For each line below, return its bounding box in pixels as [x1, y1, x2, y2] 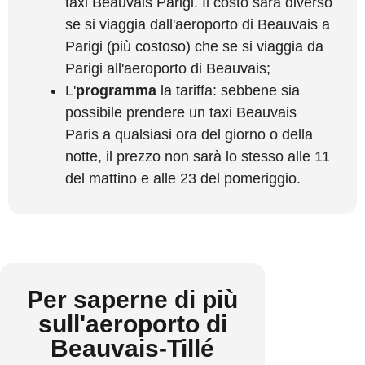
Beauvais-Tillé [51, 334, 214, 362]
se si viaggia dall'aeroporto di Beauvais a [65, 15, 330, 33]
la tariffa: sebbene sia [156, 81, 300, 99]
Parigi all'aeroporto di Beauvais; [65, 59, 270, 77]
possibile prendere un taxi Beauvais [65, 103, 297, 121]
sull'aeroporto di [37, 310, 227, 337]
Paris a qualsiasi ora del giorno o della [65, 125, 313, 143]
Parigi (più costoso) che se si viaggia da [65, 37, 323, 55]
